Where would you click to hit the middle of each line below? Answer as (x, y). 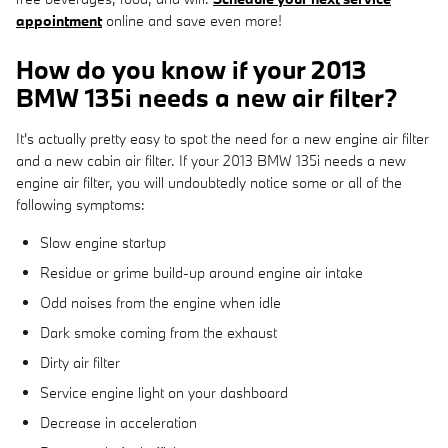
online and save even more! (192, 20)
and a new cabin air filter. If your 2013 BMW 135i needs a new (211, 160)
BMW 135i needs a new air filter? (206, 97)
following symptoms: (80, 204)
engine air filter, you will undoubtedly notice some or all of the (209, 182)
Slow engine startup (103, 242)
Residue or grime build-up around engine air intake (201, 272)
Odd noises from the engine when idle (160, 302)
